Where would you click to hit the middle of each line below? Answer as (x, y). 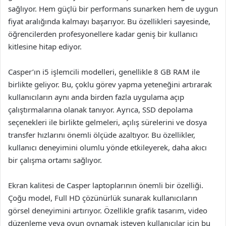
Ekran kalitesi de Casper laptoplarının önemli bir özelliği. (106, 185)
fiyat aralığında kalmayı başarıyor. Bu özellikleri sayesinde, (109, 21)
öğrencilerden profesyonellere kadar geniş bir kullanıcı (103, 34)
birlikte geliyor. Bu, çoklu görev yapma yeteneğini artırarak (110, 84)
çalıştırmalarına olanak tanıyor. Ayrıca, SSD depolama (100, 109)
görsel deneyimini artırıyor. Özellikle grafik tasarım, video (108, 210)
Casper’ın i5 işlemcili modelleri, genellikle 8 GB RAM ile (104, 72)
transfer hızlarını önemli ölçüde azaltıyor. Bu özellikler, (102, 135)
